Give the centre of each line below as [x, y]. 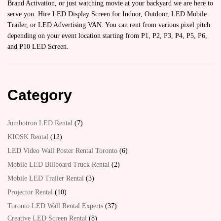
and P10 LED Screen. [38, 46]
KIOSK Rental [28, 137]
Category [40, 95]
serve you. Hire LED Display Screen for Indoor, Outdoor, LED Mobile [107, 14]
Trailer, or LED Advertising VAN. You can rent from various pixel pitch [109, 25]
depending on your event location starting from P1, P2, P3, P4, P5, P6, [107, 36]
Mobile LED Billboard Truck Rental [58, 165]
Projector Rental [30, 192]
